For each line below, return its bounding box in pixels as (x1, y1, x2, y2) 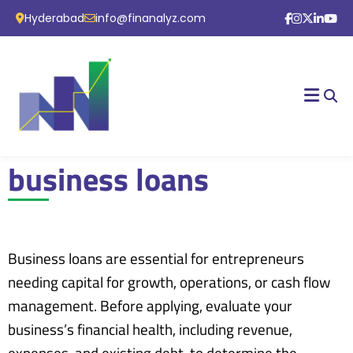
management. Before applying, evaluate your (8, 295, 292, 317)
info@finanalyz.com (95, 10, 206, 26)
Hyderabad (24, 10, 84, 26)
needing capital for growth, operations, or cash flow (8, 271, 330, 293)
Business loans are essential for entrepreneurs (8, 247, 304, 269)
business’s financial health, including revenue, (8, 318, 292, 340)
